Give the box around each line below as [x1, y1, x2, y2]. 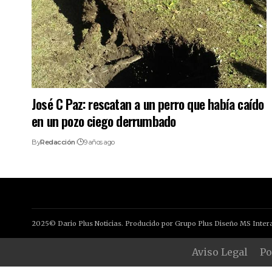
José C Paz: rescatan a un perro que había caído [32, 93, 264, 114]
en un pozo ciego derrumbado [32, 110, 176, 131]
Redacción [40, 137, 75, 146]
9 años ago [83, 137, 115, 146]
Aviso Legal [192, 245, 248, 258]
